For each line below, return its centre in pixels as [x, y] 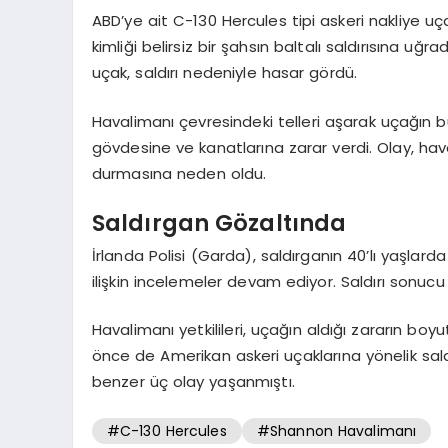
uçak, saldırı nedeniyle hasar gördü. [224, 73]
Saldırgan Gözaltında [219, 223]
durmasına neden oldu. [179, 173]
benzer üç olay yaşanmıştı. [193, 382]
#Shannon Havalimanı [336, 430]
